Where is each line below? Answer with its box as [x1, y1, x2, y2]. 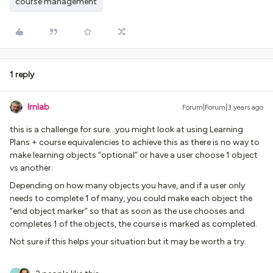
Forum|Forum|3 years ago [182, 103, 263, 112]
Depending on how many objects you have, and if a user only [10, 180, 245, 191]
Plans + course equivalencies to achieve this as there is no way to [10, 137, 260, 147]
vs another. [10, 163, 53, 173]
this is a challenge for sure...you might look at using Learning [10, 124, 243, 135]
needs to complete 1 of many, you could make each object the [10, 193, 252, 204]
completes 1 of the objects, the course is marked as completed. [10, 219, 257, 229]
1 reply [10, 69, 34, 80]
